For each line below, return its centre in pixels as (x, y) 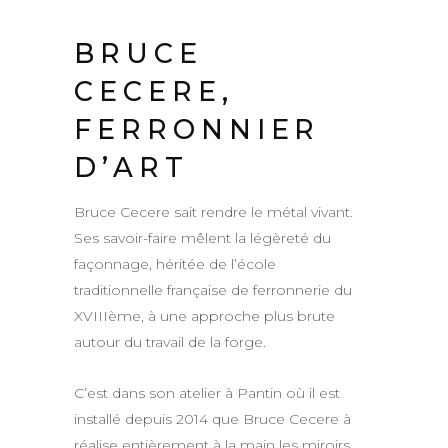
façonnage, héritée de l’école (175, 264)
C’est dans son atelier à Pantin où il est (207, 393)
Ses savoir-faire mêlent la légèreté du (202, 238)
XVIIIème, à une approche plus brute (204, 316)
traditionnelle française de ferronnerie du (213, 290)
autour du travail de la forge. (170, 342)
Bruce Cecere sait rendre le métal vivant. (213, 212)
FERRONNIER (197, 129)
